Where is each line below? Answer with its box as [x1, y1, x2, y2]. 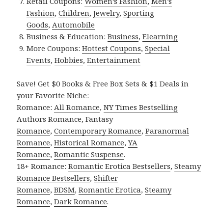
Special [145, 43, 170, 54]
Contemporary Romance [54, 126, 142, 136]
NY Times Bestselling [104, 102, 178, 112]
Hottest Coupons [82, 43, 141, 54]
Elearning [142, 31, 178, 42]
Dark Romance [54, 196, 108, 207]
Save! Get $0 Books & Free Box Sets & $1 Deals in [17, 79, 189, 89]
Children [58, 8, 90, 18]
